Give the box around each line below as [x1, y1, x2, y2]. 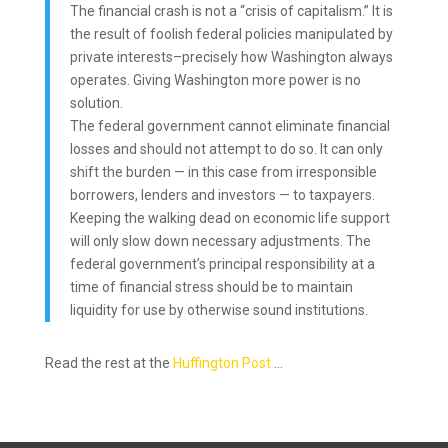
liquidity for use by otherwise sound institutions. [69, 302, 368, 318]
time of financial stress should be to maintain [69, 279, 353, 295]
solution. [69, 95, 123, 111]
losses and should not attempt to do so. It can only [69, 141, 383, 157]
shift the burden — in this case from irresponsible [69, 164, 377, 180]
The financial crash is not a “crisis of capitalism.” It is [69, 3, 393, 19]
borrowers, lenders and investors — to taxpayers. [69, 187, 375, 203]
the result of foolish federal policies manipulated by [69, 26, 393, 42]
